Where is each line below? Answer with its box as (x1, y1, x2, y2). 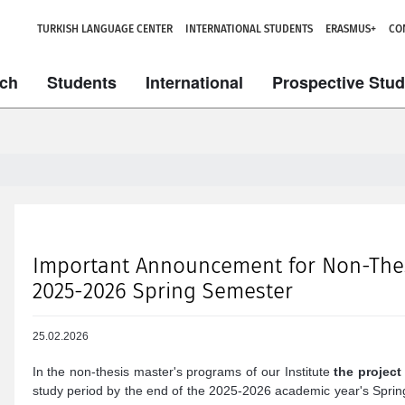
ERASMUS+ (325, 22, 376, 36)
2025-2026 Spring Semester (32, 278, 293, 305)
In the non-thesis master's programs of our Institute (32, 364, 334, 379)
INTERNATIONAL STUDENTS (185, 22, 313, 36)
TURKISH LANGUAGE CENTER (37, 22, 173, 36)
